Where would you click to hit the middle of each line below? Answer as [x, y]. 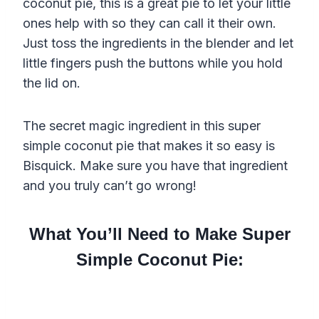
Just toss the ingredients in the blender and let [158, 43]
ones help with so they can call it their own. [150, 23]
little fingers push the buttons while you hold [153, 63]
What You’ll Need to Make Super [159, 234]
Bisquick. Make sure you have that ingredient [155, 165]
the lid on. [52, 83]
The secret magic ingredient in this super [142, 125]
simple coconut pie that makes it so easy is [149, 145]
